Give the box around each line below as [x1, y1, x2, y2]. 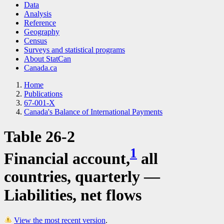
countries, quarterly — [4, 167, 160, 186]
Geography [24, 27, 59, 36]
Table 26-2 [4, 127, 75, 145]
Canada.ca [24, 63, 57, 72]
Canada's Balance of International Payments [24, 107, 162, 116]
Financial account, [4, 149, 130, 167]
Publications [24, 89, 62, 98]
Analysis [24, 9, 51, 18]
